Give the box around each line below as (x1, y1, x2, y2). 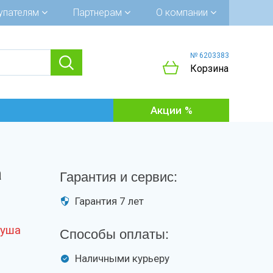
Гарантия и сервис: (60, 166, 178, 185)
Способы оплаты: (60, 224, 169, 243)
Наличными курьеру (75, 252, 170, 264)
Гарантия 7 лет (75, 195, 144, 207)
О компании (156, 7, 210, 18)
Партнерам (73, 7, 124, 18)
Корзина (190, 63, 229, 74)
